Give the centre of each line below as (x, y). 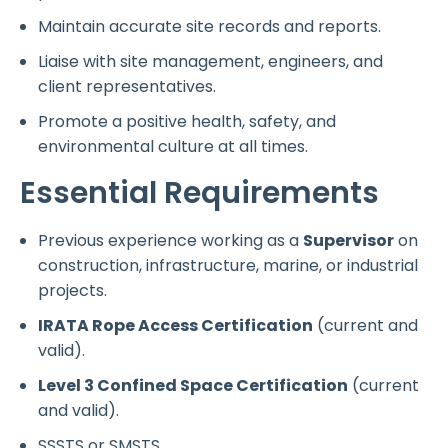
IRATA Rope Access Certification (175, 325)
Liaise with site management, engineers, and (210, 61)
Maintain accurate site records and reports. (209, 26)
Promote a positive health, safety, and (187, 121)
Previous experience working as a (170, 240)
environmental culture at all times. (173, 146)
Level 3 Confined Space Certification (193, 385)
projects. (72, 290)
